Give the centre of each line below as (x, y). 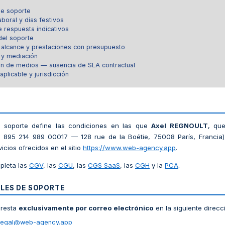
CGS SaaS (104, 165)
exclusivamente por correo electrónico (86, 208)
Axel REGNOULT (180, 126)
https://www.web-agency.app (129, 148)
